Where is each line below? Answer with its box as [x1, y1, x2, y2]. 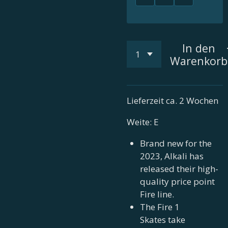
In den [182, 40, 215, 55]
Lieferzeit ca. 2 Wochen [127, 95, 220, 107]
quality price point [139, 176, 215, 188]
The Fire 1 [139, 201, 180, 213]
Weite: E [127, 116, 159, 128]
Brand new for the [139, 137, 212, 150]
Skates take [139, 214, 185, 226]
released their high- [139, 163, 218, 175]
